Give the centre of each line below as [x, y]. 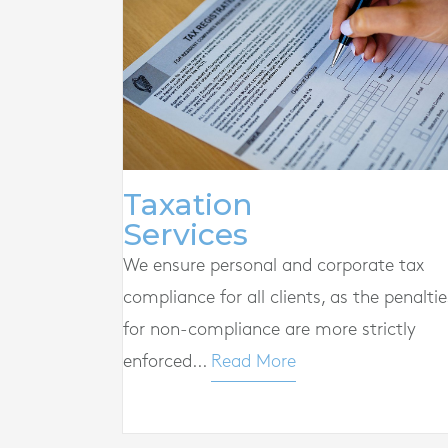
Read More [253, 362]
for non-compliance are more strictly [269, 330]
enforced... [167, 362]
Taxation [188, 205]
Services [185, 235]
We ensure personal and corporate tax [273, 266]
